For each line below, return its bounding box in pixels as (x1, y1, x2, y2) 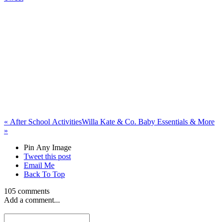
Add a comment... (4, 196, 60, 205)
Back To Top (24, 170, 65, 179)
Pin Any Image (24, 143, 71, 152)
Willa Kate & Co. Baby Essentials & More (82, 117, 215, 126)
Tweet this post (24, 152, 71, 161)
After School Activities (8, 117, 82, 126)
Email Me (24, 161, 55, 170)
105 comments (4, 187, 50, 196)
